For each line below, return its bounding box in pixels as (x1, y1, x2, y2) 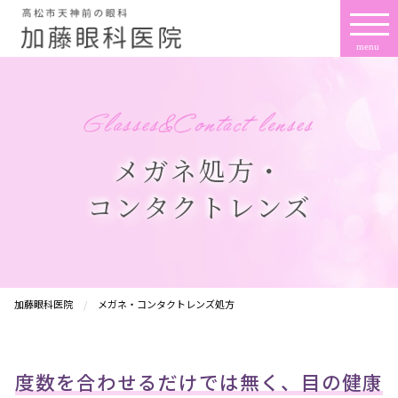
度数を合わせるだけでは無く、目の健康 (15, 367, 383, 395)
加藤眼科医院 (14, 297, 73, 312)
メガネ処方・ (114, 150, 284, 188)
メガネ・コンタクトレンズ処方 (98, 297, 235, 312)
